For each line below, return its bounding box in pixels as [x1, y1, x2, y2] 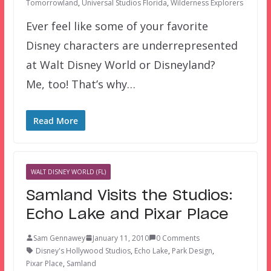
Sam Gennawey [33, 232, 85, 243]
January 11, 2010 [92, 232, 149, 243]
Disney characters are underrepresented [25, 38, 238, 53]
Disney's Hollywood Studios [35, 245, 131, 256]
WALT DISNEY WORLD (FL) [30, 167, 106, 176]
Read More [33, 114, 78, 126]
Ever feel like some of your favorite [25, 18, 208, 33]
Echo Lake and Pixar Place [25, 207, 229, 222]
